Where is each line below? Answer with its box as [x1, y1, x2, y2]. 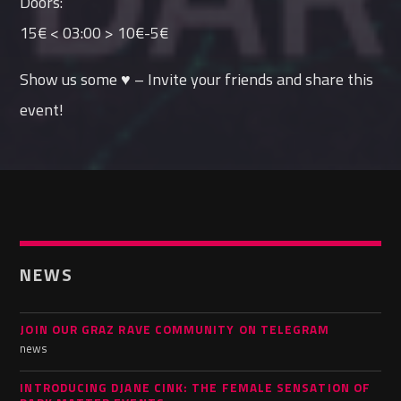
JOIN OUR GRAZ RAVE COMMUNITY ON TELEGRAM [20, 320, 330, 338]
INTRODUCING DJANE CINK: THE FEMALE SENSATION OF [20, 379, 371, 397]
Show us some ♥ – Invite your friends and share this [20, 66, 374, 91]
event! [20, 97, 64, 122]
